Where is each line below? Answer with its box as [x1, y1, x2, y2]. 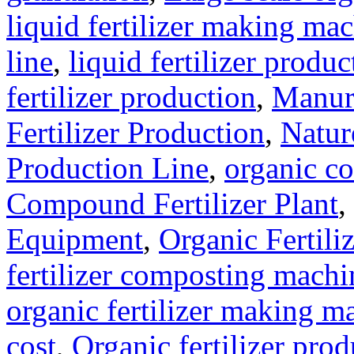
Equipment [6, 222, 143, 257]
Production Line [6, 151, 209, 186]
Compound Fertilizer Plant [6, 186, 338, 221]
